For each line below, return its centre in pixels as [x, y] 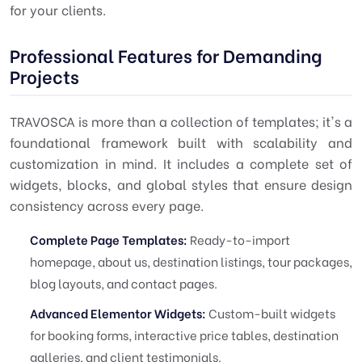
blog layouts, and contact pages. [124, 283]
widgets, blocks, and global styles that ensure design [181, 184]
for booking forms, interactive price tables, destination [184, 335]
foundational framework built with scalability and [181, 142]
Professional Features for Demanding [166, 55]
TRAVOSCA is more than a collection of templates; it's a [181, 121]
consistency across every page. [107, 205]
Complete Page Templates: [109, 239]
